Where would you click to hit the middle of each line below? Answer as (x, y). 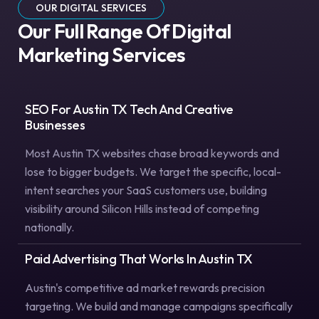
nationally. (49, 228)
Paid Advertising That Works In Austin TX (139, 259)
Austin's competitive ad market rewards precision (145, 287)
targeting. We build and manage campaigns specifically (159, 306)
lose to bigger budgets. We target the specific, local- (153, 172)
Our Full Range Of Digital (125, 31)
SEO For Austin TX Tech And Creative (129, 110)
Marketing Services (102, 55)
